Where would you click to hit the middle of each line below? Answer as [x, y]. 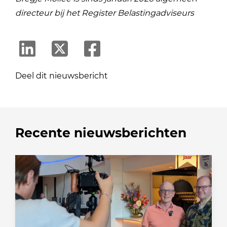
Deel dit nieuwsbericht [62, 75]
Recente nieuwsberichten [101, 133]
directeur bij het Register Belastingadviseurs [105, 13]
